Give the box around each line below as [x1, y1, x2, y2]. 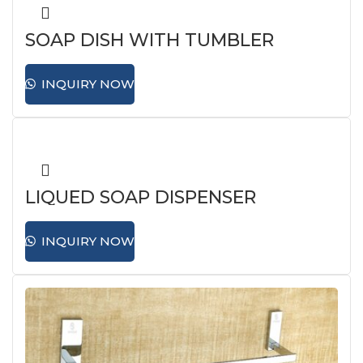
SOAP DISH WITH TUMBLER [25, 29, 274, 51]
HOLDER [25, 44, 102, 66]
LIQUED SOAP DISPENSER [25, 186, 256, 208]
